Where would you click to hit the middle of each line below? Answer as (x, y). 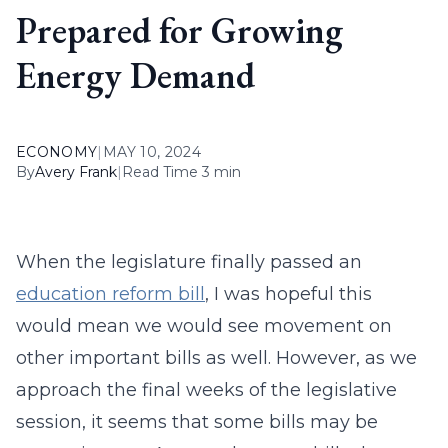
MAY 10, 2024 (152, 152)
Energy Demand (135, 75)
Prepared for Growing (179, 30)
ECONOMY (57, 152)
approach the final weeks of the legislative (206, 390)
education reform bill (110, 294)
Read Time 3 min (181, 172)
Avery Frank (76, 172)
